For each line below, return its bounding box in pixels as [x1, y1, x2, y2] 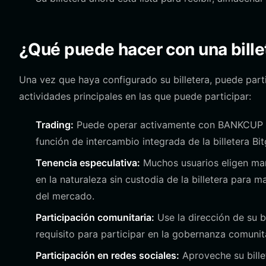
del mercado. [36, 190, 94, 202]
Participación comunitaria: [36, 211, 154, 223]
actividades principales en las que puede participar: [19, 90, 251, 102]
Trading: [36, 119, 74, 131]
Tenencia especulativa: [36, 157, 140, 169]
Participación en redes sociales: [36, 249, 179, 261]
